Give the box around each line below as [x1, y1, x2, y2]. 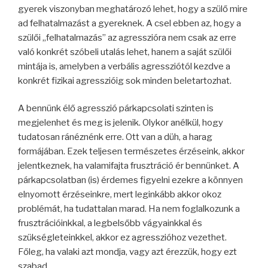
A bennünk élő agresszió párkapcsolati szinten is [18, 103, 214, 114]
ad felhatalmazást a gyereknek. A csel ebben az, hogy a [18, 17, 241, 29]
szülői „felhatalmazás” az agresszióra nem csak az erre [18, 32, 236, 43]
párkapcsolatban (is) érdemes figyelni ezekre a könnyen [18, 175, 243, 186]
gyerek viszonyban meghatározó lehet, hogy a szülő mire [18, 3, 248, 14]
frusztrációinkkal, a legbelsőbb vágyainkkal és [18, 218, 202, 229]
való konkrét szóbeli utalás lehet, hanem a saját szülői [18, 46, 232, 57]
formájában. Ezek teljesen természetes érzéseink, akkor [18, 146, 245, 157]
